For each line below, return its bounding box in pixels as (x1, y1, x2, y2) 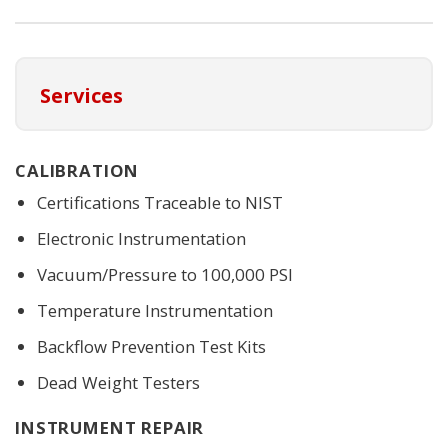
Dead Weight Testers (36, 371, 200, 395)
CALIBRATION (15, 159, 140, 183)
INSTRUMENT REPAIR (15, 415, 205, 439)
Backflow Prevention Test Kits (36, 335, 266, 359)
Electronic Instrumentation (36, 226, 246, 250)
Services (40, 81, 123, 110)
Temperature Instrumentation (36, 298, 273, 322)
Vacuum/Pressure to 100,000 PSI (36, 262, 293, 286)
